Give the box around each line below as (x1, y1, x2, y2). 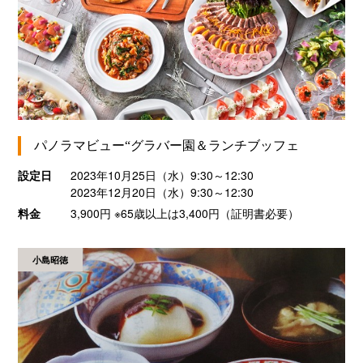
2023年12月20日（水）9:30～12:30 (70, 184, 254, 201)
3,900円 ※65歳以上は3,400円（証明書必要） (70, 205, 299, 222)
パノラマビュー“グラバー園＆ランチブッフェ (34, 139, 300, 153)
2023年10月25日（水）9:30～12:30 (70, 167, 268, 184)
